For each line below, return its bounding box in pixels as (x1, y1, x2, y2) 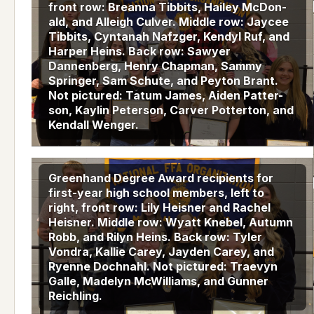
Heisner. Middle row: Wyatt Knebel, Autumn (48, 214, 293, 229)
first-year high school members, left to (48, 185, 264, 200)
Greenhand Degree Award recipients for (48, 170, 273, 185)
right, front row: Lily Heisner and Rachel (48, 200, 271, 214)
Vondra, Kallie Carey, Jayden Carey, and (48, 244, 274, 259)
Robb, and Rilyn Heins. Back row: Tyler (48, 229, 262, 244)
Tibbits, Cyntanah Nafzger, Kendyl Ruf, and (48, 29, 289, 44)
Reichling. (48, 288, 102, 303)
